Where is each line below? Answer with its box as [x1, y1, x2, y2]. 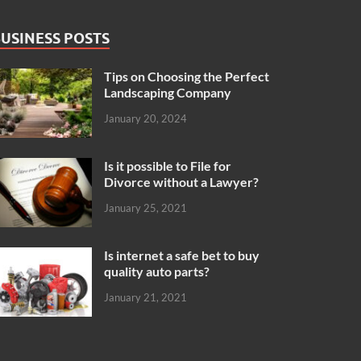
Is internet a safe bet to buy [104, 247, 260, 263]
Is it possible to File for [104, 158, 232, 174]
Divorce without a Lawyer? [104, 174, 259, 190]
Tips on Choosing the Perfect [104, 68, 270, 84]
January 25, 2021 [104, 201, 188, 214]
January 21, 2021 [104, 290, 188, 304]
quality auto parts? [104, 263, 210, 280]
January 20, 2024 [104, 111, 188, 125]
